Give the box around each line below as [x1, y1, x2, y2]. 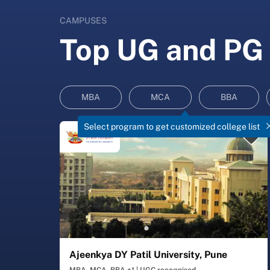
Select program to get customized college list [84, 122, 260, 131]
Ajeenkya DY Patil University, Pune [69, 249, 227, 261]
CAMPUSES [60, 16, 107, 25]
